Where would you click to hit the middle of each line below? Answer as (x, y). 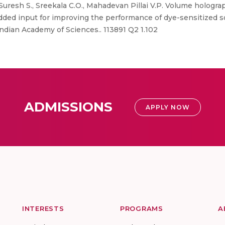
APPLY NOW (168, 107)
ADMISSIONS (68, 107)
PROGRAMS (142, 208)
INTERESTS (43, 208)
